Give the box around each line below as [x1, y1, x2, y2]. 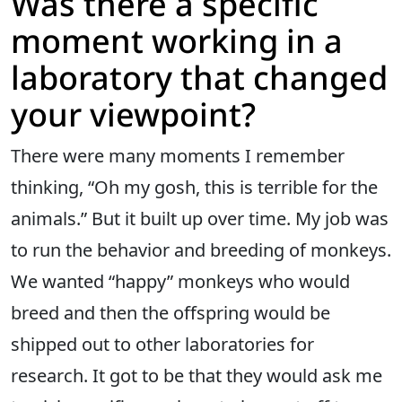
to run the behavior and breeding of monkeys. [11, 238, 391, 263]
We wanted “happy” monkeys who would [11, 269, 350, 294]
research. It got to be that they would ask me [11, 363, 382, 389]
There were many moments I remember [11, 144, 345, 169]
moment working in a [11, 19, 343, 64]
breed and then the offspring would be [11, 301, 330, 326]
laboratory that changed [11, 56, 388, 100]
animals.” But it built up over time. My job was [11, 206, 389, 232]
